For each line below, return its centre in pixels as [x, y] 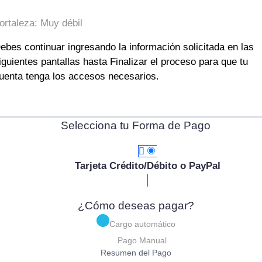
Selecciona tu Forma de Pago [136, 126]
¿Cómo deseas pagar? [136, 206]
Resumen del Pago [136, 253]
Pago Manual [142, 241]
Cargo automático [142, 224]
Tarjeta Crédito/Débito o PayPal [147, 166]
